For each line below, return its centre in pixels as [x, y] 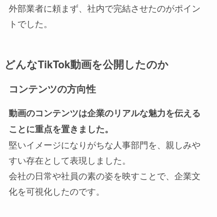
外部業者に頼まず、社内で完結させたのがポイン [104, 8]
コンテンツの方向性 [52, 88]
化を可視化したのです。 [56, 191]
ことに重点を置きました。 [61, 129]
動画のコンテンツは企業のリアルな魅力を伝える [104, 113]
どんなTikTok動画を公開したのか [86, 64]
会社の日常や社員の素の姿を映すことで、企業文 [104, 176]
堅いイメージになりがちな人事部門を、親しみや [104, 145]
